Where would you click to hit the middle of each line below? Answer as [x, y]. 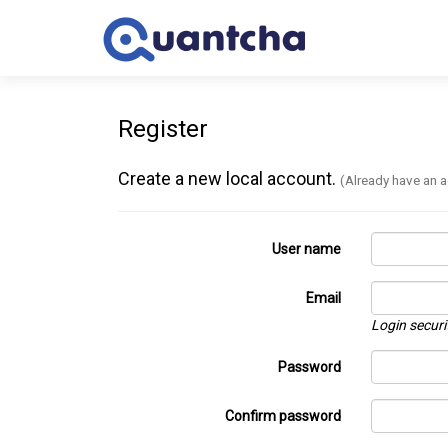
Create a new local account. [229, 178]
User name [306, 249]
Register [163, 129]
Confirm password [282, 416]
